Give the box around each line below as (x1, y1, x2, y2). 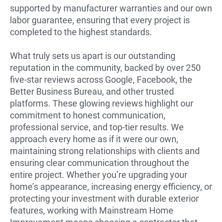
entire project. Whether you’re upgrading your (10, 169, 187, 180)
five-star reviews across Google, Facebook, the (10, 74, 192, 85)
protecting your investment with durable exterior (10, 193, 199, 204)
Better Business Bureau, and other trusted (10, 86, 174, 97)
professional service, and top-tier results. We (10, 121, 184, 132)
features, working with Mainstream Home (10, 205, 173, 216)
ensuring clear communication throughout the (10, 157, 189, 168)
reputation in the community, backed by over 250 (10, 62, 201, 73)
